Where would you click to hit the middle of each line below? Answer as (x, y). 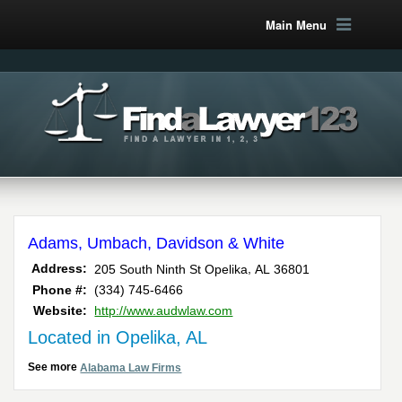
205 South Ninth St (148, 269)
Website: (61, 311)
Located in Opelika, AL (118, 337)
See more (54, 367)
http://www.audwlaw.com (164, 311)
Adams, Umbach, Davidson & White (157, 243)
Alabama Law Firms (131, 368)
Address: (60, 269)
